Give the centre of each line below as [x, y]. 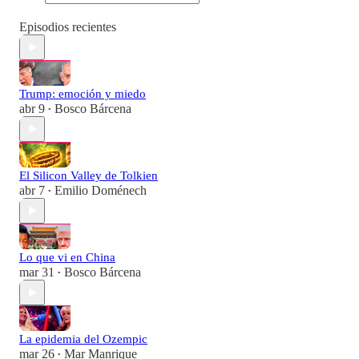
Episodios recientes [68, 27]
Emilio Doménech [101, 191]
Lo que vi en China [67, 258]
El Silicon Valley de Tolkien [89, 176]
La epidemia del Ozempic [83, 339]
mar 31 [37, 272]
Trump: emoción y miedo [83, 94]
